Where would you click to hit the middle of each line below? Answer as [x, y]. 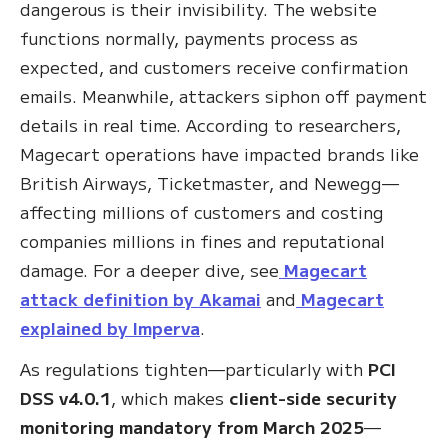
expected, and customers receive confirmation [214, 67]
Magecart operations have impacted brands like [219, 154]
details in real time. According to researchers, [210, 125]
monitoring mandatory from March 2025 [192, 427]
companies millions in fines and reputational [202, 241]
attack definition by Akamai [140, 299]
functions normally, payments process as [189, 38]
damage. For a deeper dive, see [149, 270]
